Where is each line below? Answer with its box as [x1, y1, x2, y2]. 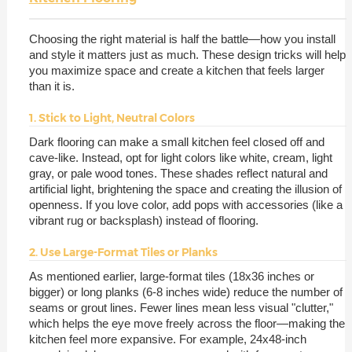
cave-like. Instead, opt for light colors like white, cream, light [28, 150, 332, 164]
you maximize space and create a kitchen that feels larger [28, 63, 324, 77]
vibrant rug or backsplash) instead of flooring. [28, 213, 258, 227]
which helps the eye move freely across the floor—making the [28, 316, 345, 330]
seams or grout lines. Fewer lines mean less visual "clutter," [28, 300, 333, 314]
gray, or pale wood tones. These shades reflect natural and [28, 166, 328, 180]
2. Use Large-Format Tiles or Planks [28, 244, 218, 259]
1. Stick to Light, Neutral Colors [28, 110, 195, 125]
